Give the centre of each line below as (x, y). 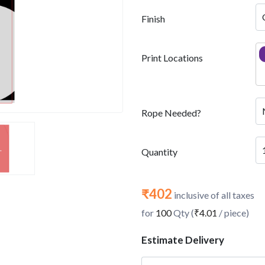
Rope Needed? (171, 113)
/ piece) (233, 213)
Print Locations (172, 58)
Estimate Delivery (183, 240)
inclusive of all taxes (213, 195)
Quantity (159, 152)
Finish (153, 19)
